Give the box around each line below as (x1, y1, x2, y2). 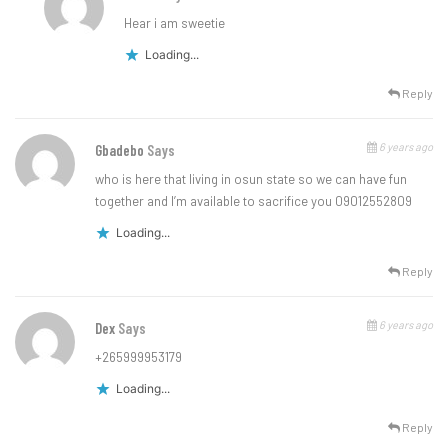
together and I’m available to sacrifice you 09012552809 (95, 192, 412, 209)
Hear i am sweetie (124, 14, 226, 31)
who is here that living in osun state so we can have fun (95, 170, 407, 187)
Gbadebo (95, 140, 147, 159)
